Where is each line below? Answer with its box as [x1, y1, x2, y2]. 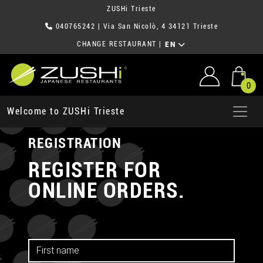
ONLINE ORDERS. [28, 178, 185, 203]
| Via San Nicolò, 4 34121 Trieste [95, 22, 218, 31]
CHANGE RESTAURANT [77, 40, 157, 49]
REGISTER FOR [28, 158, 161, 183]
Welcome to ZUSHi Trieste [7, 106, 124, 117]
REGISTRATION [28, 135, 122, 151]
